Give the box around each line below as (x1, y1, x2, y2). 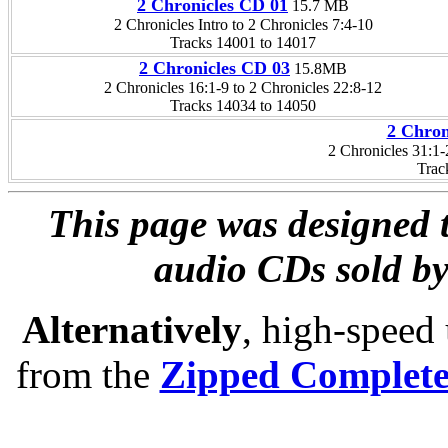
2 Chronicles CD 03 (139, 58, 290, 79)
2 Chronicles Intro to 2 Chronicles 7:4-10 (113, 16, 373, 34)
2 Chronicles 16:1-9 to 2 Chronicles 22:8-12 (104, 79, 382, 97)
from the (15, 353, 160, 397)
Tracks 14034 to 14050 (170, 97, 316, 115)
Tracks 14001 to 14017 (170, 34, 316, 52)
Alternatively (21, 308, 242, 352)
